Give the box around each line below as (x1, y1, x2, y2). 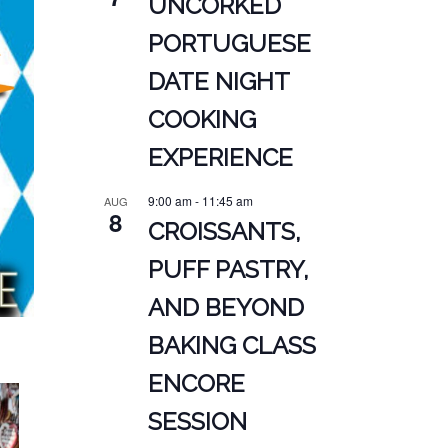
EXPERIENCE (147, 143, 293, 173)
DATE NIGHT (147, 67, 290, 97)
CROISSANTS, (147, 217, 301, 247)
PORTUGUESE (147, 29, 311, 59)
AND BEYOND (147, 293, 304, 323)
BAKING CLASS (147, 331, 316, 361)
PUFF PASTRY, (147, 255, 309, 285)
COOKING (147, 105, 256, 135)
